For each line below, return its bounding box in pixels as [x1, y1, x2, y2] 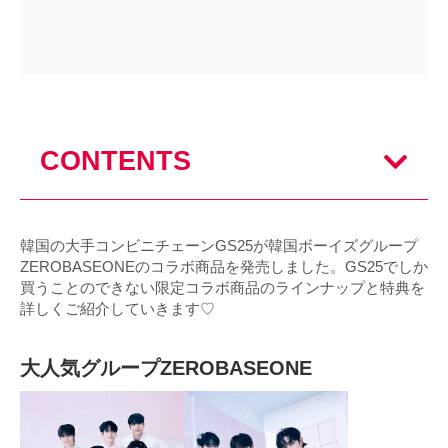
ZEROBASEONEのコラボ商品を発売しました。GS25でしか [20, 257, 428, 275]
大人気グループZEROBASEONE [20, 356, 312, 379]
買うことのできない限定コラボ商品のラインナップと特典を [20, 278, 425, 296]
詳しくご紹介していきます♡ [20, 299, 215, 317]
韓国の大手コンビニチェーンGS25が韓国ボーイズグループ [20, 236, 418, 254]
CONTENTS [40, 145, 191, 176]
